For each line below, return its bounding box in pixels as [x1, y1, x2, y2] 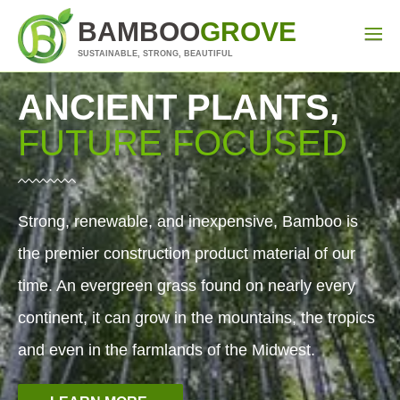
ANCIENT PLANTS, [18, 87, 339, 127]
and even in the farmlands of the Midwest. [18, 341, 315, 359]
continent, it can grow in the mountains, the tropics [18, 309, 375, 327]
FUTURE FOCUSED [18, 123, 347, 162]
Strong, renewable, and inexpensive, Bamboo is [18, 212, 358, 230]
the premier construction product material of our [18, 245, 355, 262]
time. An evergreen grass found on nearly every [18, 277, 355, 295]
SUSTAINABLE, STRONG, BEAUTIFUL [78, 49, 233, 58]
